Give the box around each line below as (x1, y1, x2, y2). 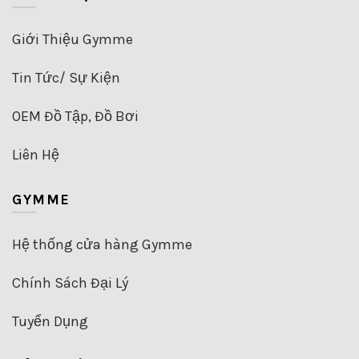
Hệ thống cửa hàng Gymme (12, 235, 192, 253)
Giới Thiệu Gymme (12, 30, 133, 48)
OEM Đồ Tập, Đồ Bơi (12, 107, 139, 125)
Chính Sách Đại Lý (12, 273, 128, 292)
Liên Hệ (12, 145, 59, 163)
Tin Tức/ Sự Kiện (12, 68, 120, 87)
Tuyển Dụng (12, 312, 88, 330)
